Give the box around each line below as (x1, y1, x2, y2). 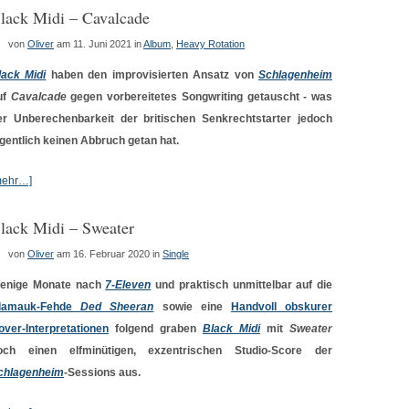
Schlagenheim (258, 68, 333, 81)
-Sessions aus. (64, 366, 141, 379)
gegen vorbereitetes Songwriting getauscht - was (66, 90, 333, 103)
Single (163, 248, 189, 259)
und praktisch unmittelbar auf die (151, 278, 332, 291)
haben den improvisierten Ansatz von (46, 68, 259, 81)
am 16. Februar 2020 (57, 248, 150, 259)
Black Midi (203, 322, 260, 335)
